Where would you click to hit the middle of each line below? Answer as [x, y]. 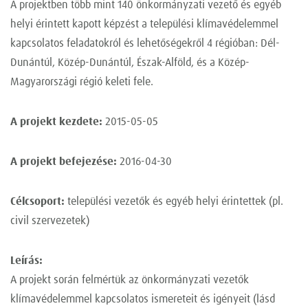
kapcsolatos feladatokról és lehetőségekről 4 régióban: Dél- [145, 44]
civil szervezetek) [50, 221]
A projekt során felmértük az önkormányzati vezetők [130, 280]
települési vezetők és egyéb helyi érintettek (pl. [174, 202]
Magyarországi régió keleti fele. [82, 82]
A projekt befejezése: [64, 162]
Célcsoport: [37, 202]
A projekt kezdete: [56, 122]
